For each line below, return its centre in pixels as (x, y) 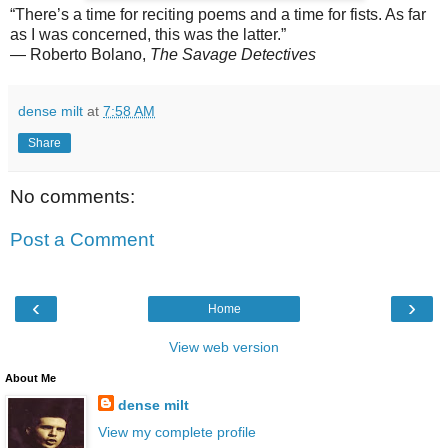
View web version (224, 346)
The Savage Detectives (233, 54)
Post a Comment (82, 240)
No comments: (72, 196)
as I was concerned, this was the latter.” (148, 34)
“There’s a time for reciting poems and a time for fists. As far (218, 14)
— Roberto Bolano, (80, 54)
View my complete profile (176, 431)
